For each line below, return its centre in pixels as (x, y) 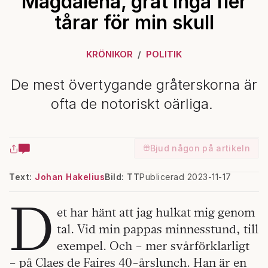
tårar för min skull (134, 23)
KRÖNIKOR (110, 54)
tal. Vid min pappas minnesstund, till (158, 229)
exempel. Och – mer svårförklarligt (153, 246)
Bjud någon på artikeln (200, 148)
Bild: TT (122, 177)
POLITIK (164, 54)
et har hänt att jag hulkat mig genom (156, 212)
